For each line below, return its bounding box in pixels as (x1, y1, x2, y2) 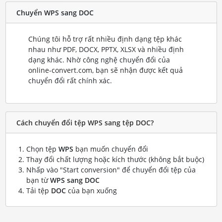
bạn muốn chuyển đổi (73, 144, 148, 154)
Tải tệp (26, 186, 51, 196)
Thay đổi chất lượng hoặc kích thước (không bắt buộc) (26, 155, 204, 165)
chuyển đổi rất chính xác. (28, 76, 112, 86)
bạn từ (26, 175, 50, 185)
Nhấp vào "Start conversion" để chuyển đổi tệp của (26, 165, 196, 175)
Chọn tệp (26, 144, 58, 154)
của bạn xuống (65, 186, 117, 196)
